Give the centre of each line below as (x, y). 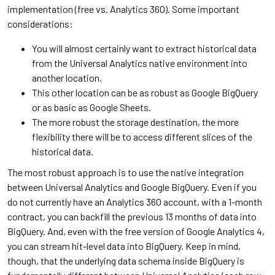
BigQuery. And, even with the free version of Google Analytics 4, (136, 231)
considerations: (40, 23)
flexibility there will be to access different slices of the (142, 136)
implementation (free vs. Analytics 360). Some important (123, 9)
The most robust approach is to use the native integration (126, 172)
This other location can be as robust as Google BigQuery (145, 92)
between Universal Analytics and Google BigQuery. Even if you (132, 187)
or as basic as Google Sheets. (91, 107)
